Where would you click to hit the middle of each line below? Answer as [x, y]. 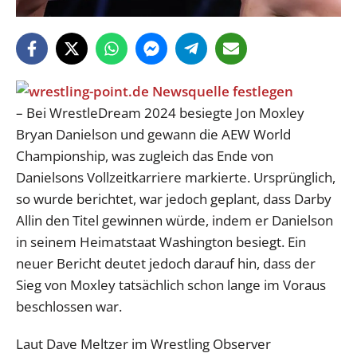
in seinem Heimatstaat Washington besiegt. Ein [161, 241]
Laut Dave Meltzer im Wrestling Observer [143, 343]
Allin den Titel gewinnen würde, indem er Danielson [175, 220]
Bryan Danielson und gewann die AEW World [153, 134]
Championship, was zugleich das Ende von [145, 155]
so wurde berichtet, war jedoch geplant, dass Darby [174, 198]
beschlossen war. [69, 306]
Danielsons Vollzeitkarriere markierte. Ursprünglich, [176, 177]
